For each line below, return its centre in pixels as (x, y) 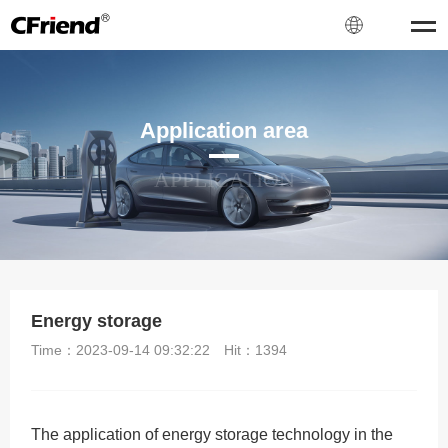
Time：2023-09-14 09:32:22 (121, 350)
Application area (224, 130)
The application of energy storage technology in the (212, 435)
